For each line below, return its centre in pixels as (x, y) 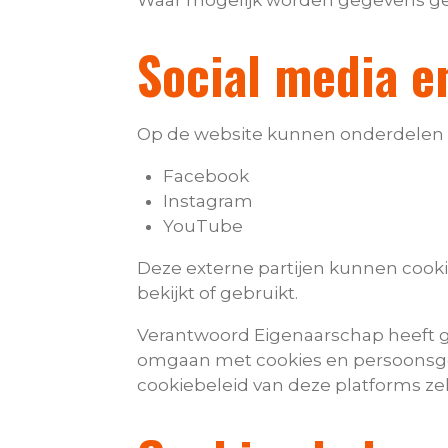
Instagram (207, 200)
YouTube (202, 225)
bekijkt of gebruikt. (217, 292)
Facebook (205, 175)
